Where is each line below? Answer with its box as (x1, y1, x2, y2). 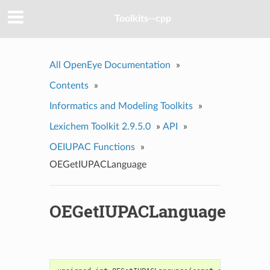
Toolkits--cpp (115, 14, 171, 24)
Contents (49, 80, 89, 90)
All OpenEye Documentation (49, 60, 171, 70)
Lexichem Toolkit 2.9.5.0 (49, 121, 151, 131)
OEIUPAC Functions (49, 142, 135, 152)
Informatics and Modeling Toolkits (49, 101, 193, 111)
